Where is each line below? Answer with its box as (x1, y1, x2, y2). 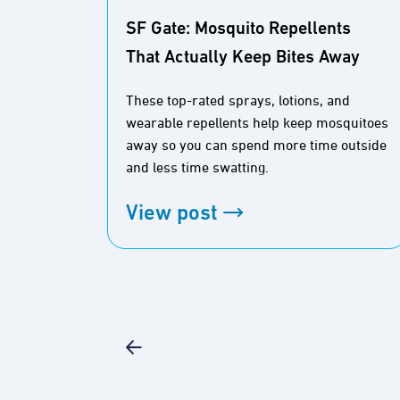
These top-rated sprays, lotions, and (126, 94, 350, 109)
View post (126, 203, 218, 225)
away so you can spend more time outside (126, 138, 387, 154)
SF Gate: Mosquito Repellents (126, 21, 351, 38)
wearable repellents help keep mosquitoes (126, 116, 388, 131)
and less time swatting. (126, 161, 269, 176)
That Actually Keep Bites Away (126, 49, 360, 67)
